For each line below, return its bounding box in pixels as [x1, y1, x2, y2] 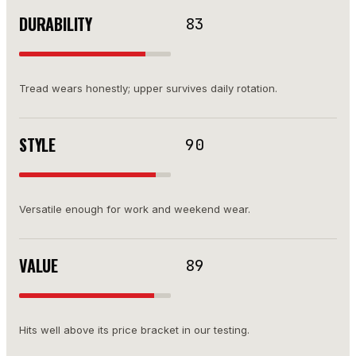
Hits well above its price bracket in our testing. [19, 323, 250, 336]
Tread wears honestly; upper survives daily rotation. [19, 81, 277, 95]
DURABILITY [19, 11, 92, 36]
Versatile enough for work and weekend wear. [19, 202, 250, 215]
